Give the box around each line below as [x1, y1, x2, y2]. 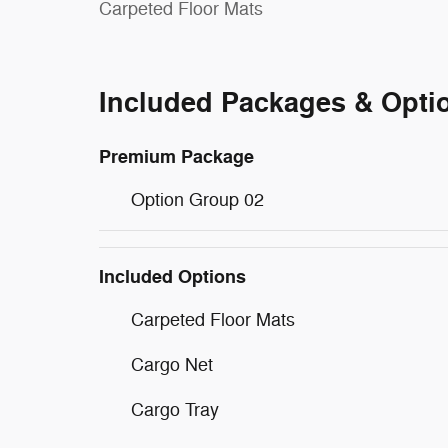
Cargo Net [131, 353, 213, 376]
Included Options [99, 264, 246, 289]
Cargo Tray [131, 398, 219, 421]
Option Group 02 [131, 188, 264, 211]
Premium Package [99, 144, 254, 169]
